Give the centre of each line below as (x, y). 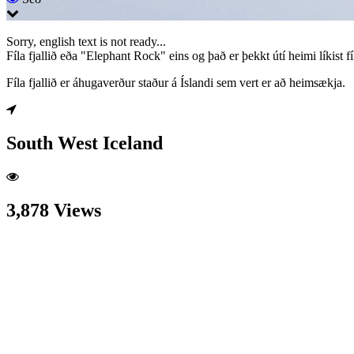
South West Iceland (85, 143)
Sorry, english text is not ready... (86, 41)
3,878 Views (54, 210)
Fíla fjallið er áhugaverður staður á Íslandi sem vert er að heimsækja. (176, 82)
